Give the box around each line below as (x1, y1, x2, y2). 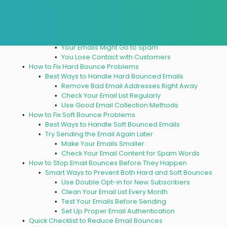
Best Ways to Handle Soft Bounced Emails (45, 120, 180, 129)
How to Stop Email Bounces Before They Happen (28, 159, 187, 168)
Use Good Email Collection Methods (61, 101, 178, 110)
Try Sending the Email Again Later (45, 130, 153, 139)
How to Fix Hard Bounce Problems (28, 62, 139, 71)
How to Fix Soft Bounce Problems (28, 110, 135, 120)
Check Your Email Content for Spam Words (61, 149, 200, 158)
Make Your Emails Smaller (61, 139, 144, 148)
